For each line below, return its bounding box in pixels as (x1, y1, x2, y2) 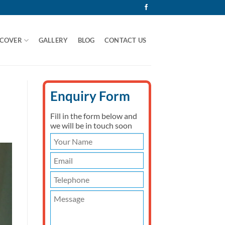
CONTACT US (104, 36, 147, 44)
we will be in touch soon (50, 120, 132, 130)
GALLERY (38, 36, 68, 44)
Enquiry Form (50, 88, 130, 103)
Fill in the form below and (50, 110, 137, 121)
